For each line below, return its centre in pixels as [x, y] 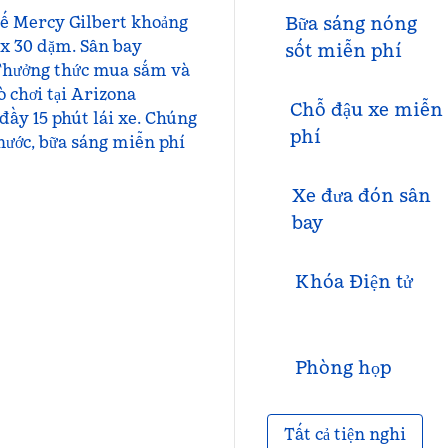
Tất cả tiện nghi [344, 434]
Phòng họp [343, 367]
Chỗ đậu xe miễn [366, 109]
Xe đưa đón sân [361, 195]
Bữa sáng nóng [350, 23]
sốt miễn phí [343, 50]
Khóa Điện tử [353, 281]
